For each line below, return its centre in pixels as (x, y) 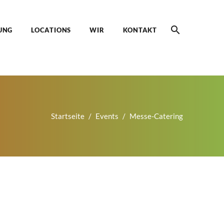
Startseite (68, 116)
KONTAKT (140, 30)
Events (107, 116)
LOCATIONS (51, 30)
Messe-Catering (156, 116)
